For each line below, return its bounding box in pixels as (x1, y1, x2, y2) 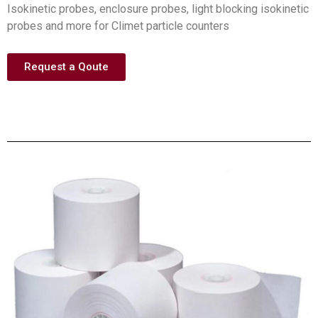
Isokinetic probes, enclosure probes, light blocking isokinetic (7, 2, 309, 16)
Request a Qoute (24, 60, 109, 73)
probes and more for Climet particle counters (7, 19, 229, 33)
